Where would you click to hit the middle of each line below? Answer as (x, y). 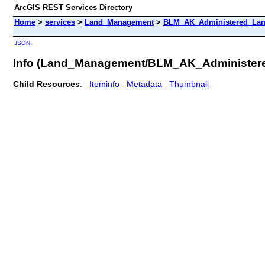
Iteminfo (104, 84)
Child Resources (46, 84)
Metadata (144, 84)
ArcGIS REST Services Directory (73, 7)
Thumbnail (189, 84)
